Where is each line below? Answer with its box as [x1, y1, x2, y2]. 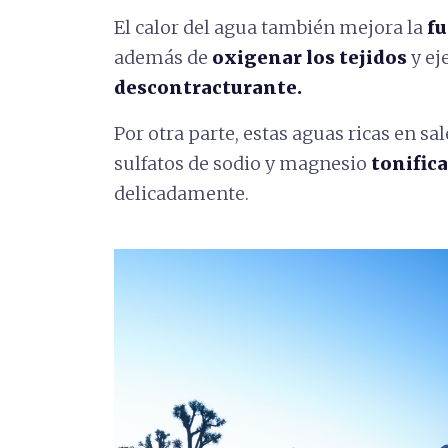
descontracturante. [114, 76, 302, 99]
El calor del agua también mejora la [114, 16, 427, 39]
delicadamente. [114, 182, 249, 205]
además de [114, 46, 212, 69]
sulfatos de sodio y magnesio [114, 152, 371, 175]
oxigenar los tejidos [212, 46, 407, 69]
